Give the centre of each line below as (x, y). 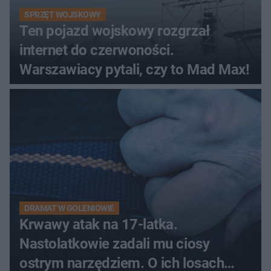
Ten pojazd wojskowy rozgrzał (115, 31)
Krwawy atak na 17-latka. (99, 224)
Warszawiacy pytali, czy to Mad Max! (135, 69)
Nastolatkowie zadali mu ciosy (115, 243)
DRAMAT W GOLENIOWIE (69, 208)
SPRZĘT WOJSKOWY (63, 14)
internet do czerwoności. (97, 50)
